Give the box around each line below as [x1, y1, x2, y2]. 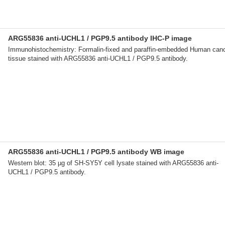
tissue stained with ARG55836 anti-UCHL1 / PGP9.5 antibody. [8, 55, 188, 62]
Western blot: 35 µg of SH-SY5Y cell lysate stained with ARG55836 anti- [8, 159, 218, 167]
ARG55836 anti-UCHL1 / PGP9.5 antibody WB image [8, 148, 184, 156]
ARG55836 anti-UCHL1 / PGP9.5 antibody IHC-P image [8, 34, 192, 42]
